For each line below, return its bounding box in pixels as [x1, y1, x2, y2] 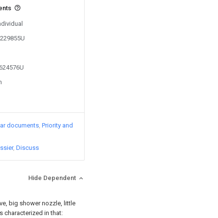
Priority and [42, 122, 73, 129]
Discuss [16, 144, 39, 151]
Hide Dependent [28, 174, 77, 182]
